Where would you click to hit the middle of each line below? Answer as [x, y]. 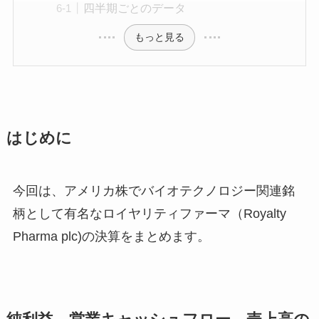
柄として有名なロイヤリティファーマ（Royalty [149, 214]
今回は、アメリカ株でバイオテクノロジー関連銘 [153, 191]
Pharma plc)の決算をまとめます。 [111, 237]
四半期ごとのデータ [135, 8]
